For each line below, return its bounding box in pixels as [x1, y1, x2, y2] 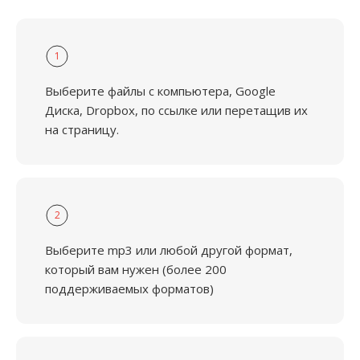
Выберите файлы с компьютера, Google [45, 83, 276, 99]
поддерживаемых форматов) [45, 280, 214, 297]
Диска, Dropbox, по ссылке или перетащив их [45, 102, 308, 118]
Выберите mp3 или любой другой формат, [45, 242, 292, 258]
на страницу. [45, 121, 119, 137]
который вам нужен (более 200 [45, 261, 227, 277]
